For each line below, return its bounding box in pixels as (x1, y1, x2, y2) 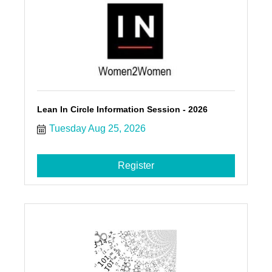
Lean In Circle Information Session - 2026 (36, 104, 208, 115)
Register (117, 160, 154, 171)
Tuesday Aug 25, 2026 (49, 123, 146, 134)
